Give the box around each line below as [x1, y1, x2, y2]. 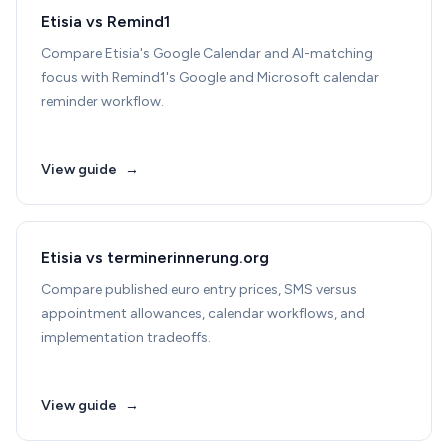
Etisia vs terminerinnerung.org [41, 248, 269, 267]
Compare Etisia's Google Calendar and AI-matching [41, 45, 373, 62]
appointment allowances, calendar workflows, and [41, 305, 365, 322]
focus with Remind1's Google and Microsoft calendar [41, 69, 379, 86]
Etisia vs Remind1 [41, 12, 170, 31]
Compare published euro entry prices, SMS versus [41, 281, 357, 298]
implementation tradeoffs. [41, 329, 211, 346]
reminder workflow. [41, 93, 164, 110]
